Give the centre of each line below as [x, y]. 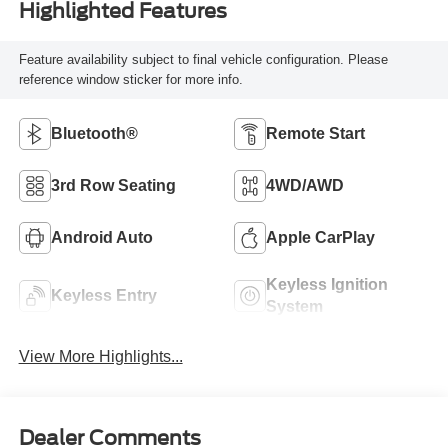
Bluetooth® [94, 133]
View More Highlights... [100, 356]
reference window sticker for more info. [130, 80]
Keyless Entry [103, 295]
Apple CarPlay [320, 237]
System [294, 306]
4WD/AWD [305, 185]
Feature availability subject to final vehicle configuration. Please [203, 60]
